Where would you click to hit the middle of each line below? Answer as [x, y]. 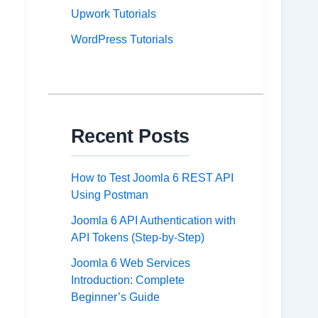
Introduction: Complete [127, 280]
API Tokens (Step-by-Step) [137, 238]
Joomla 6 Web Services [130, 263]
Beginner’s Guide [115, 297]
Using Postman [109, 195]
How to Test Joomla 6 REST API [152, 178]
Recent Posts [130, 136]
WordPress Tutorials [122, 40]
